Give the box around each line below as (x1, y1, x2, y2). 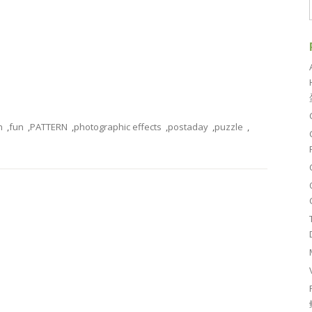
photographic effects (74, 120, 162, 133)
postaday (168, 120, 208, 133)
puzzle (214, 120, 243, 133)
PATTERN (30, 120, 68, 133)
